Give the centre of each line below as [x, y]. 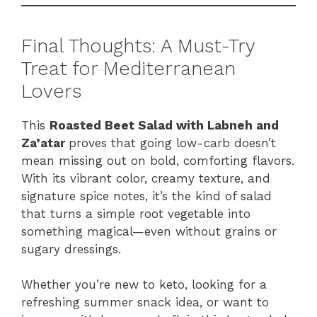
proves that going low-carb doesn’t [172, 143]
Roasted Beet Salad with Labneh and [164, 125]
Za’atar [45, 143]
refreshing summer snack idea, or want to [145, 302]
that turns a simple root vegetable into [136, 213]
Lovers [51, 91]
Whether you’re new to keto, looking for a [144, 285]
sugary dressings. [71, 249]
